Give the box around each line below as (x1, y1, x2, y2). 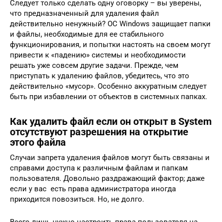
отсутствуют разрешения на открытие (10, 126, 188, 138)
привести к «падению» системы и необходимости (10, 50, 186, 59)
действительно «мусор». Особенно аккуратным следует (10, 81, 207, 91)
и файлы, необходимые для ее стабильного (10, 29, 164, 39)
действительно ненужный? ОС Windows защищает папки (10, 19, 211, 28)
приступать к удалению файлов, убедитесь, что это (10, 71, 189, 80)
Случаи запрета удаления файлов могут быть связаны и (10, 153, 210, 162)
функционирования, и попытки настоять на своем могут (10, 40, 211, 49)
